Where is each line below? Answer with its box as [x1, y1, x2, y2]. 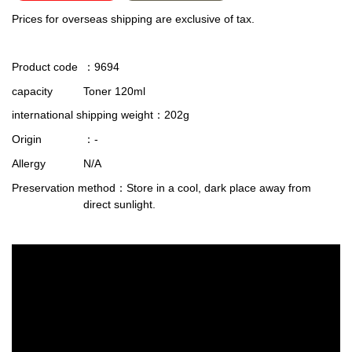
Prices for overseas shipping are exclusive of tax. [12, 12, 255, 25]
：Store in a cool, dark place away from [115, 181, 311, 194]
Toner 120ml [83, 84, 145, 97]
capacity [12, 84, 53, 97]
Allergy [12, 156, 46, 170]
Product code [12, 60, 78, 73]
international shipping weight [12, 108, 153, 122]
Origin [12, 133, 42, 146]
